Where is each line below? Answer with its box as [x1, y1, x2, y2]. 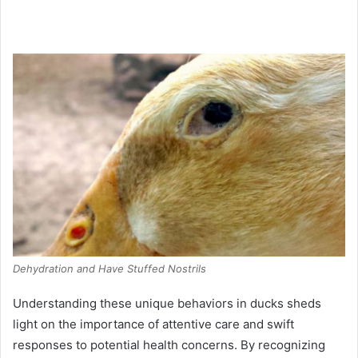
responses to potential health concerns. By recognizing [13, 337, 325, 353]
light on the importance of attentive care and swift [13, 316, 294, 332]
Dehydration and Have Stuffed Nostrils [13, 262, 206, 276]
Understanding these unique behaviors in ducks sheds [13, 296, 321, 312]
